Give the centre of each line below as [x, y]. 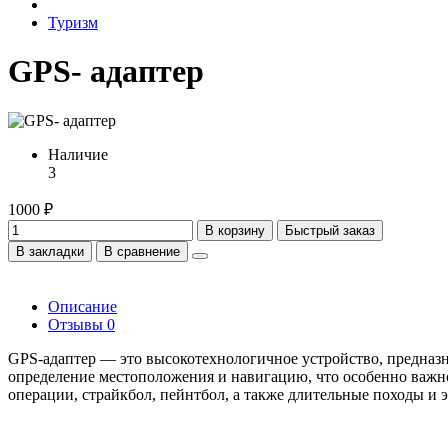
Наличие [78, 154]
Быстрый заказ [330, 230]
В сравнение [142, 251]
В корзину [235, 230]
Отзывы [77, 324]
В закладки [50, 251]
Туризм [73, 22]
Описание [82, 306]
